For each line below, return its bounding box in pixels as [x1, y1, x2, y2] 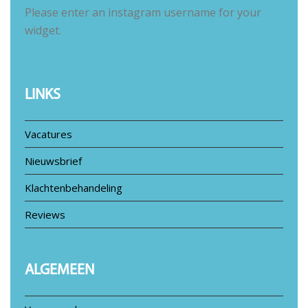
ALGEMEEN [24, 262, 94, 278]
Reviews [24, 207, 65, 221]
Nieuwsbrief [24, 154, 82, 168]
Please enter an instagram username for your [24, 5, 261, 21]
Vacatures [24, 127, 72, 142]
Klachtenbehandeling [24, 181, 122, 195]
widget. [24, 23, 61, 38]
